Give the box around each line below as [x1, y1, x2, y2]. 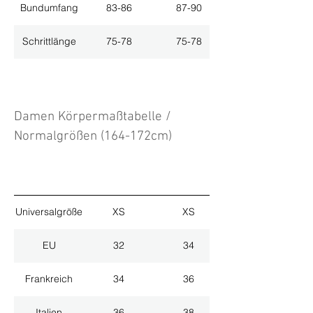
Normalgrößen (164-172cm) [14, 128, 172, 145]
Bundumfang [20, 1, 78, 15]
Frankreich [25, 272, 73, 286]
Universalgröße [15, 205, 82, 219]
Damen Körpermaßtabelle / [14, 108, 171, 125]
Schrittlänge [22, 35, 76, 48]
